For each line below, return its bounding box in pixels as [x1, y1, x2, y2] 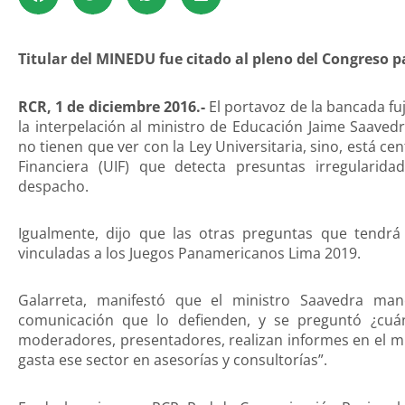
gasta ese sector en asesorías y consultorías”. [18, 350, 327, 371]
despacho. [18, 175, 89, 196]
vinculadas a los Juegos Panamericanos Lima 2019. [18, 243, 361, 264]
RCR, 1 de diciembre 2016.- [18, 96, 205, 117]
